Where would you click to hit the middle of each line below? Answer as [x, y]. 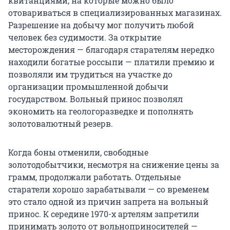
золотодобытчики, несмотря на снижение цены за [114, 164]
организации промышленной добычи [88, 86]
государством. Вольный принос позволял [95, 99]
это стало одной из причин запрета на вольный [108, 201]
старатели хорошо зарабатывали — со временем [109, 189]
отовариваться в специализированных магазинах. [115, 12]
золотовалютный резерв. [61, 123]
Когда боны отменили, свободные [78, 152]
